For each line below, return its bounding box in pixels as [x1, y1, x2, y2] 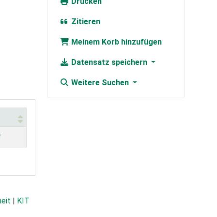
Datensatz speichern [69, 58, 149, 67]
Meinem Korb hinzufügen [69, 37, 162, 47]
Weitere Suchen [69, 78, 131, 88]
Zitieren [69, 17, 100, 27]
